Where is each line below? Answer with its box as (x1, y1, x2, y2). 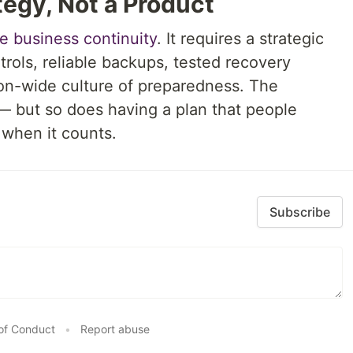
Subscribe (269, 204, 331, 220)
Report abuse (80, 322, 150, 336)
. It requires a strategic (157, 29, 324, 48)
